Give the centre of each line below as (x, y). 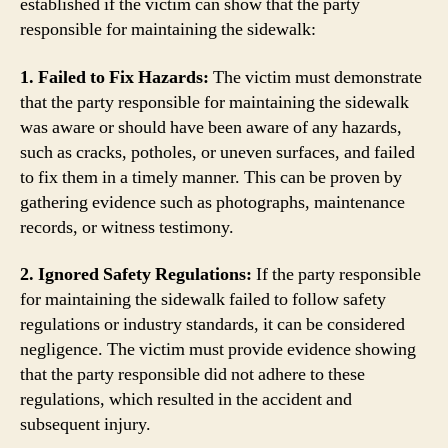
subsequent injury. (85, 424)
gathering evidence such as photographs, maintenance (212, 202)
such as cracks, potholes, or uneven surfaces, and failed (217, 152)
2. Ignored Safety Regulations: (138, 274)
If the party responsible (338, 274)
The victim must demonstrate (317, 77)
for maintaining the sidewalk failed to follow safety (203, 299)
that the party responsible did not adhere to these (192, 374)
